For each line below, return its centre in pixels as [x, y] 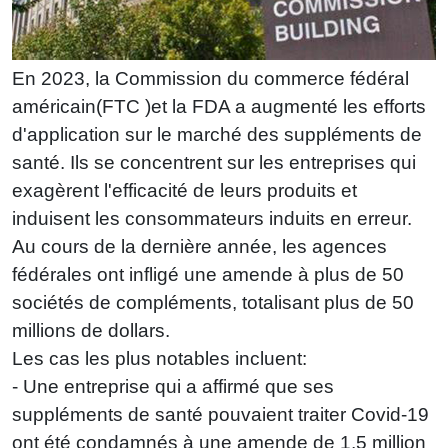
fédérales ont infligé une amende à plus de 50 [208, 274]
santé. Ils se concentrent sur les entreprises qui [214, 162]
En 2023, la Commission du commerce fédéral [210, 78]
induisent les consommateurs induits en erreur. [212, 218]
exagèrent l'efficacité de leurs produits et [184, 190]
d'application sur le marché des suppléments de [217, 134]
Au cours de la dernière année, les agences [199, 246]
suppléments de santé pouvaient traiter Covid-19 [220, 414]
